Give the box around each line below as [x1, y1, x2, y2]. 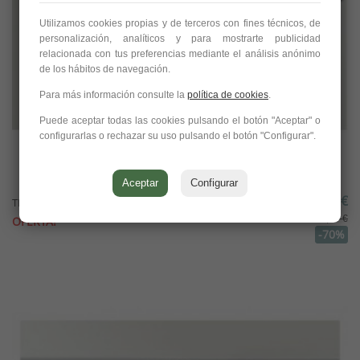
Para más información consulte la [39, 88, 187, 100]
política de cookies [187, 88, 268, 100]
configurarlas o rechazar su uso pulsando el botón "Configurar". [39, 129, 316, 141]
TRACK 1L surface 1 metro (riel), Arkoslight [12, 195, 211, 210]
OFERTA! [12, 214, 56, 229]
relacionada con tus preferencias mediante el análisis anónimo [39, 47, 321, 59]
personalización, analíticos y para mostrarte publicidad [39, 32, 321, 44]
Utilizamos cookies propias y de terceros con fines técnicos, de [39, 17, 321, 29]
